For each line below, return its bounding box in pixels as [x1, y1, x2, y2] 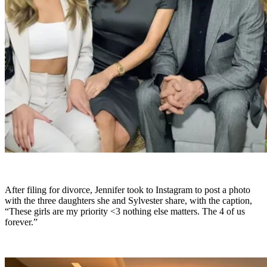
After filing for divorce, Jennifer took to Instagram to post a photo [5, 185, 250, 195]
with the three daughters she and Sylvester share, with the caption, [5, 195, 252, 206]
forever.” [5, 217, 38, 228]
